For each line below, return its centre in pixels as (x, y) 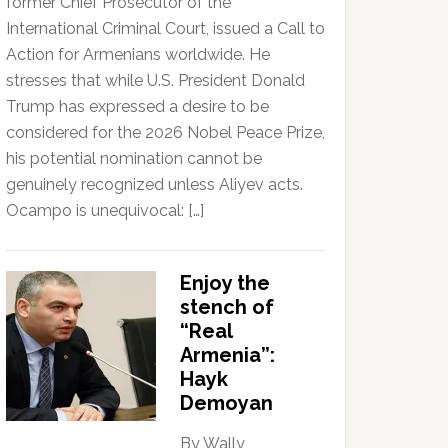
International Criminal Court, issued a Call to (165, 29)
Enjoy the (225, 283)
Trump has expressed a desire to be (137, 107)
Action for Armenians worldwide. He (138, 55)
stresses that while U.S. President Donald (155, 81)
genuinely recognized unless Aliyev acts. (154, 185)
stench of (227, 307)
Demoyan (226, 403)
